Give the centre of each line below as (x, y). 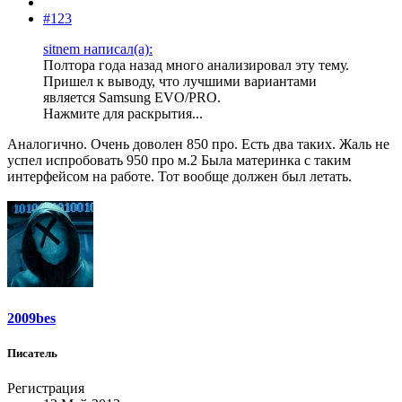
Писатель (32, 353)
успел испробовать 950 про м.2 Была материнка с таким (179, 161)
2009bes (31, 318)
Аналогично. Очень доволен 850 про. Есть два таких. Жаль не (198, 144)
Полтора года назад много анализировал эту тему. (196, 66)
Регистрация (46, 388)
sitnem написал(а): (98, 49)
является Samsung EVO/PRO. (132, 98)
